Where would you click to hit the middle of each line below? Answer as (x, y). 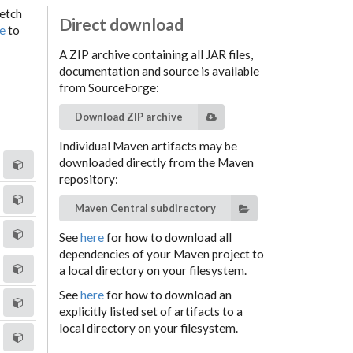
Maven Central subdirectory (145, 208)
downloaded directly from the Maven (157, 162)
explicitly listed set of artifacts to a (151, 312)
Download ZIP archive (128, 116)
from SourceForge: (110, 87)
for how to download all (169, 238)
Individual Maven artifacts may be (149, 145)
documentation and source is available (160, 71)
